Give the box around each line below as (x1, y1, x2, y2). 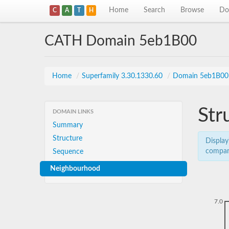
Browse (180, 7, 204, 14)
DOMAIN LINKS (53, 109, 94, 114)
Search (144, 7, 166, 14)
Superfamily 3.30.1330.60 (82, 73, 165, 80)
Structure (53, 135, 82, 142)
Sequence (53, 148, 83, 155)
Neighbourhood (50, 165, 100, 172)
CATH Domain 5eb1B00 (44, 34, 197, 48)
